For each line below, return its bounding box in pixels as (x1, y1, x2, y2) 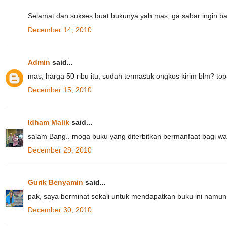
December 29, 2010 (28, 145, 92, 154)
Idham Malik (28, 118, 69, 127)
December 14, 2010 (28, 25, 92, 34)
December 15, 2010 (28, 86, 92, 94)
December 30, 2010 (28, 206, 92, 214)
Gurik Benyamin (28, 178, 83, 186)
